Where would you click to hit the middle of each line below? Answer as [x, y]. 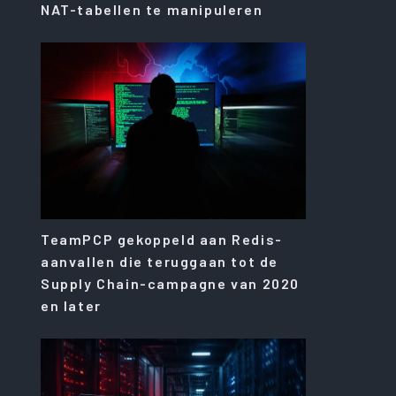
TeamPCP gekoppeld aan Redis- [162, 239]
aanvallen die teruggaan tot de [160, 261]
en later [71, 305]
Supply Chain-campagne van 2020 [171, 283]
